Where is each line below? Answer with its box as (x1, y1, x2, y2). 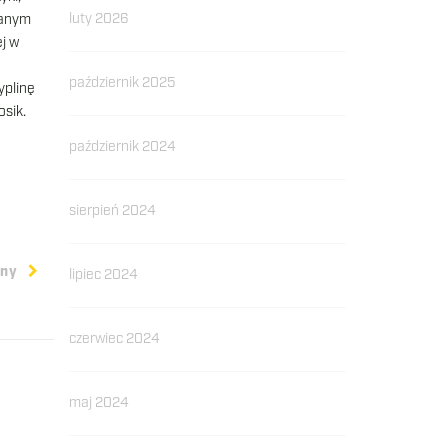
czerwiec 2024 (68, 330, 160, 348)
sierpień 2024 (68, 202, 156, 220)
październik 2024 (68, 138, 176, 156)
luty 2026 (68, 10, 129, 28)
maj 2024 (68, 394, 129, 412)
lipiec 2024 (68, 266, 138, 284)
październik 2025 (68, 74, 175, 92)
